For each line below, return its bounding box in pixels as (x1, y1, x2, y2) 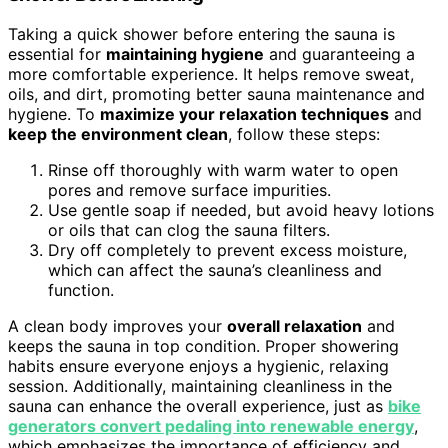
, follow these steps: (228, 124, 380, 145)
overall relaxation (227, 316, 362, 337)
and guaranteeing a (264, 44, 415, 65)
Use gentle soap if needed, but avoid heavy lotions (48, 200, 434, 221)
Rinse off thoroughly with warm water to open (48, 160, 398, 181)
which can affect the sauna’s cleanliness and (48, 260, 382, 281)
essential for (8, 44, 106, 65)
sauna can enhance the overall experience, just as (8, 396, 388, 417)
